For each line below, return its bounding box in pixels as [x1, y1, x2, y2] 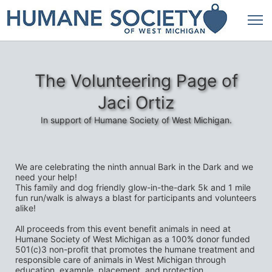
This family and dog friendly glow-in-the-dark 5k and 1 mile [15, 182, 251, 192]
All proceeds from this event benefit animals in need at [15, 223, 231, 234]
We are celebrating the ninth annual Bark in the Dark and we [15, 161, 253, 172]
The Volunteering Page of [34, 70, 238, 91]
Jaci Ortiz [98, 92, 174, 113]
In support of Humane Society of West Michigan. [40, 115, 232, 125]
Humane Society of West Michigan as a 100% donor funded [15, 234, 250, 244]
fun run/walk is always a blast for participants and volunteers [15, 192, 256, 203]
